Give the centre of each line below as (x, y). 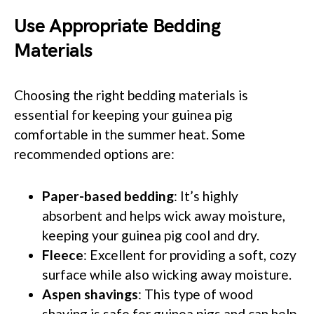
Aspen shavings (90, 294)
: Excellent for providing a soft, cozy (190, 254)
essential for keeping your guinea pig (123, 114)
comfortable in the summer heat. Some (130, 134)
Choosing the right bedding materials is (131, 95)
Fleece (63, 254)
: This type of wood (196, 294)
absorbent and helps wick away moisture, (164, 215)
